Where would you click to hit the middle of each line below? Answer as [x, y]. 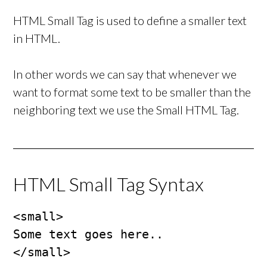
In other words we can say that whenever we [125, 74]
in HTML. [37, 38]
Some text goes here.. [89, 235]
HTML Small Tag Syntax [109, 184]
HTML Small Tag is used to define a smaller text [130, 21]
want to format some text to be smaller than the [132, 92]
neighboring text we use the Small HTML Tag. [126, 110]
